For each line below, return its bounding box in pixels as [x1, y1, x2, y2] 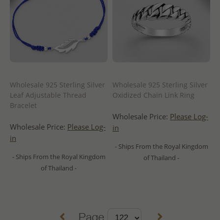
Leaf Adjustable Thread [10, 90, 86, 100]
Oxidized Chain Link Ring [112, 90, 194, 100]
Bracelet [10, 100, 37, 110]
